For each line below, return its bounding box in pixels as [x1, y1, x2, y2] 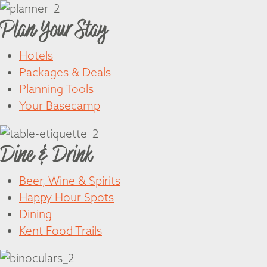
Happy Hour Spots [19, 190, 114, 204]
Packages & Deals [19, 65, 111, 80]
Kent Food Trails [19, 223, 102, 238]
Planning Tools [19, 82, 94, 97]
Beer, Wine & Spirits [19, 173, 120, 188]
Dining [19, 206, 52, 221]
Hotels [19, 48, 53, 63]
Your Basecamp [19, 98, 100, 113]
